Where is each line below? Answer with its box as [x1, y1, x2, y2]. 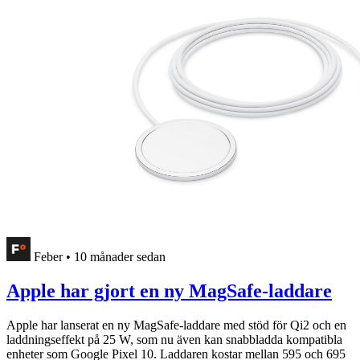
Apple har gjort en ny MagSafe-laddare [6, 280, 332, 302]
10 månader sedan [74, 250, 166, 264]
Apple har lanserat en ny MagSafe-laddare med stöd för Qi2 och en [6, 318, 346, 333]
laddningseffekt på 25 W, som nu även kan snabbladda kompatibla [6, 333, 342, 347]
